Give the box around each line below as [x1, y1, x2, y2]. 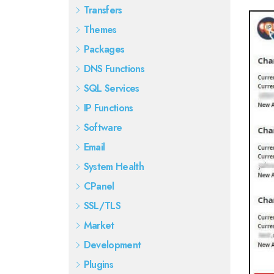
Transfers [83, 3, 122, 17]
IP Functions [83, 101, 133, 115]
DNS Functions [83, 62, 145, 76]
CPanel [83, 179, 114, 193]
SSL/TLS [83, 199, 121, 213]
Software [83, 120, 122, 135]
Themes [83, 23, 117, 37]
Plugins [83, 257, 114, 272]
